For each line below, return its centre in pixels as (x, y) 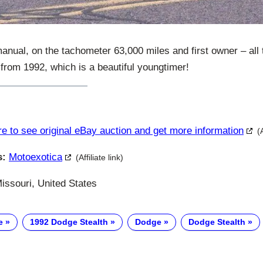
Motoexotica (36, 157)
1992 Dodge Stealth (69, 222)
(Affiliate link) (100, 157)
